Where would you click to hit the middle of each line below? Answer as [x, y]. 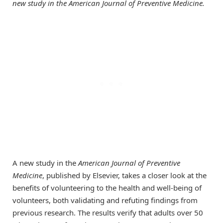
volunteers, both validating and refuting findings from [105, 200]
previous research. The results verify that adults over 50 [108, 213]
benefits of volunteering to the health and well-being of [107, 188]
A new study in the [45, 163]
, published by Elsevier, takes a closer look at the [124, 175]
